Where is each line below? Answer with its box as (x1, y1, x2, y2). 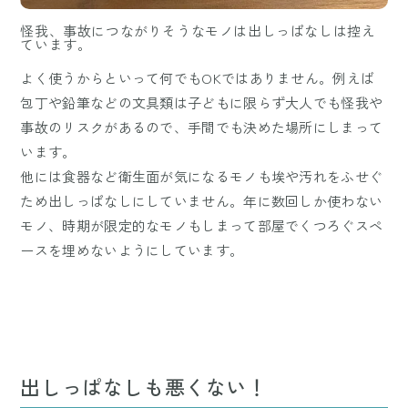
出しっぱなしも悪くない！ (20, 371, 268, 401)
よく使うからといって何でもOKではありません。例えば (20, 67, 375, 87)
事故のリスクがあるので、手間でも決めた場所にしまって (20, 117, 383, 137)
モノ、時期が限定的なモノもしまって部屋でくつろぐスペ (20, 215, 383, 235)
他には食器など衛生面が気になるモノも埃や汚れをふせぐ (20, 166, 383, 186)
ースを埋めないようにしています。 (20, 240, 244, 260)
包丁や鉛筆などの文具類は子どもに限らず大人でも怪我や (20, 92, 383, 112)
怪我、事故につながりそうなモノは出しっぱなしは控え (20, 20, 376, 40)
